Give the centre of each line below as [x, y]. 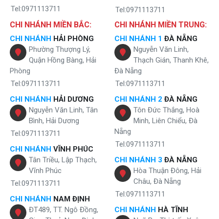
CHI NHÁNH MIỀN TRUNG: [161, 25]
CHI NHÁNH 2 [138, 99]
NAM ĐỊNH [71, 199]
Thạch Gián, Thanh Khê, [171, 60]
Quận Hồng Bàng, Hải [63, 60]
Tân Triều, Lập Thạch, [63, 160]
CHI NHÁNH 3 [138, 160]
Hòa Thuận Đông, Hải [167, 171]
